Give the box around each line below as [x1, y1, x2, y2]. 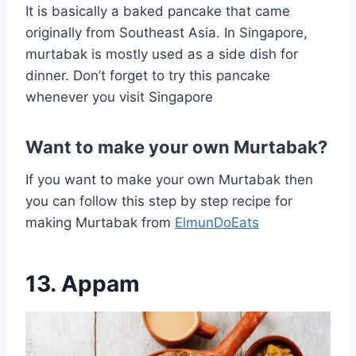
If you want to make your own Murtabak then [25, 171, 313, 188]
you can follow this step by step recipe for [25, 192, 292, 209]
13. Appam [25, 269, 140, 297]
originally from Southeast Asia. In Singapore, [25, 24, 308, 41]
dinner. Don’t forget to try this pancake [25, 67, 270, 83]
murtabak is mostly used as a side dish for [25, 45, 298, 62]
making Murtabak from [25, 214, 175, 230]
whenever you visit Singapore [25, 88, 213, 105]
